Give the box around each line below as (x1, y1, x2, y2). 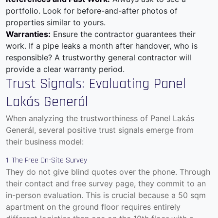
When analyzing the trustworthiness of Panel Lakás (6, 113, 194, 124)
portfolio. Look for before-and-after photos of (6, 6, 178, 16)
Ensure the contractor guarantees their (51, 29, 196, 39)
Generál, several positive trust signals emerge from (6, 125, 194, 135)
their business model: (6, 137, 84, 147)
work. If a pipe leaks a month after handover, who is (6, 41, 198, 51)
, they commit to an (134, 179, 206, 189)
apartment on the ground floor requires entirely (6, 202, 181, 212)
